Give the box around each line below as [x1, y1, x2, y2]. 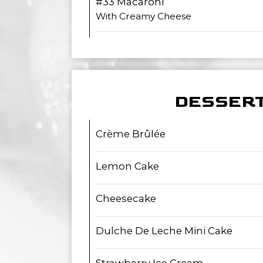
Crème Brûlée [96, 128, 166, 140]
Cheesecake [96, 193, 156, 204]
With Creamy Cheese [96, 11, 191, 22]
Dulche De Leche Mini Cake [96, 225, 232, 237]
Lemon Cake [96, 160, 159, 172]
